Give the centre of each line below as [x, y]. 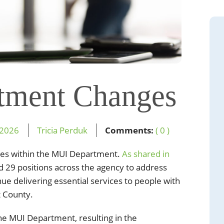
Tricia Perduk [62, 130]
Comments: [129, 130]
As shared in [146, 153]
